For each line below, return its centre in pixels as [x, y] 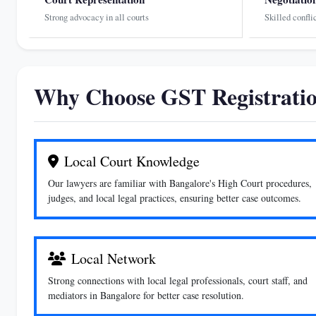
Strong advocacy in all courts [97, 17]
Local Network [114, 259]
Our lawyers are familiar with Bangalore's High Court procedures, [180, 183]
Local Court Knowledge [132, 161]
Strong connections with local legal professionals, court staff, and [178, 280]
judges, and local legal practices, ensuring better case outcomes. [175, 198]
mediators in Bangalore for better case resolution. [146, 295]
